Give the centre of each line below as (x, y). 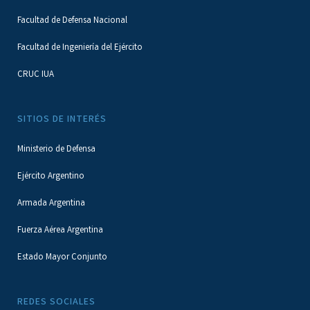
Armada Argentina (51, 204)
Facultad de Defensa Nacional (72, 21)
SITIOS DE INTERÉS (62, 120)
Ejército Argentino (51, 177)
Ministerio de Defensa (56, 150)
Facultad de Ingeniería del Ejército (80, 48)
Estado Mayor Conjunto (62, 258)
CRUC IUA (36, 75)
